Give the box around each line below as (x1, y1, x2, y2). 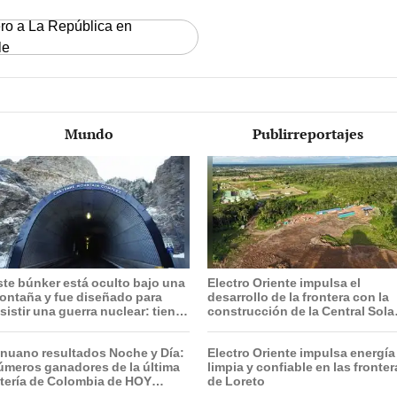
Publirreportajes (253, 124, 363, 144)
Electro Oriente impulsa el (207, 275, 361, 290)
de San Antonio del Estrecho (207, 317, 378, 332)
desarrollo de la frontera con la (207, 289, 389, 304)
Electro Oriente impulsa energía (207, 345, 395, 360)
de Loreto (207, 373, 265, 388)
